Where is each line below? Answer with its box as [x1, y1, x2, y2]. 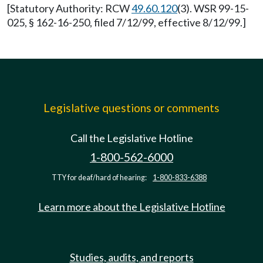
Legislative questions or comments [43, 101, 220, 114]
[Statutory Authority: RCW [7, 2, 131, 15]
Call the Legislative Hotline [70, 131, 193, 144]
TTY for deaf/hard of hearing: [52, 173, 148, 182]
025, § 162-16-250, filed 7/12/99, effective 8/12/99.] [7, 16, 246, 29]
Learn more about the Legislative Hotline [38, 200, 225, 213]
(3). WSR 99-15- [177, 2, 249, 15]
